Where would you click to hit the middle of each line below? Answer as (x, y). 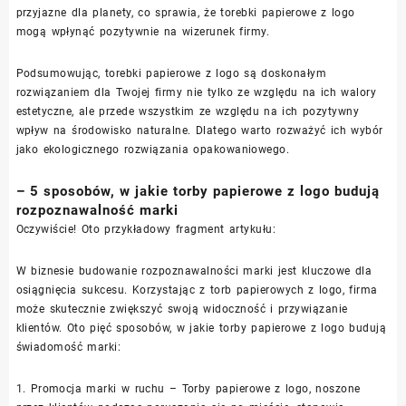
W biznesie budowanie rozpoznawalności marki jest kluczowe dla (193, 271)
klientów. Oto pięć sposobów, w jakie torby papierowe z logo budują (201, 328)
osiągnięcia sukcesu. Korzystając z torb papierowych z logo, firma (197, 290)
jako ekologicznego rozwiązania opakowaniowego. (153, 149)
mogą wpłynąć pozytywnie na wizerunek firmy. (143, 31)
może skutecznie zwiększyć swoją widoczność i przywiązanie (182, 309)
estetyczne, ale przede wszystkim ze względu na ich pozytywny (188, 111)
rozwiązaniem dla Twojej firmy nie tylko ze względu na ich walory (196, 92)
